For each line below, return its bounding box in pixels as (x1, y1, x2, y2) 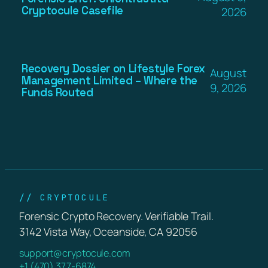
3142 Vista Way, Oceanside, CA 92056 (19, 224, 197, 239)
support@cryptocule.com (19, 246, 130, 260)
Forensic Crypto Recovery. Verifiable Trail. (19, 208, 214, 223)
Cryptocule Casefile (22, 3, 123, 17)
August (209, 65, 246, 81)
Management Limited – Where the (22, 73, 197, 87)
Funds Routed (22, 85, 93, 99)
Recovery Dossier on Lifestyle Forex (22, 61, 206, 75)
